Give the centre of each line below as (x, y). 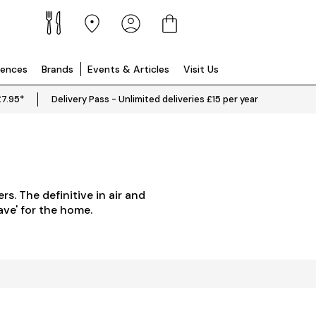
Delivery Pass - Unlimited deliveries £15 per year (155, 99)
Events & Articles (128, 69)
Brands (57, 69)
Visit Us (201, 69)
